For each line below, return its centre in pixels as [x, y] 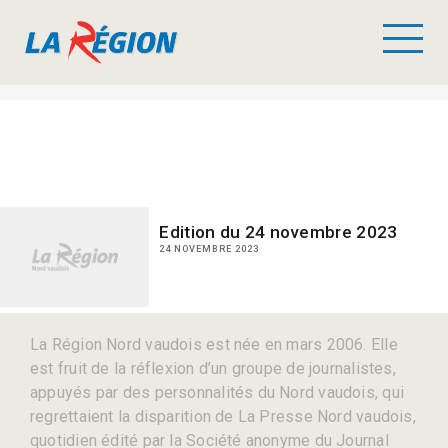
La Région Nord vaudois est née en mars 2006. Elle [214, 344]
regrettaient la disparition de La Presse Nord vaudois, [223, 416]
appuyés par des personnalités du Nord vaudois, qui [217, 392]
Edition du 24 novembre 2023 [278, 232]
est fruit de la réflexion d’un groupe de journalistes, [213, 368]
